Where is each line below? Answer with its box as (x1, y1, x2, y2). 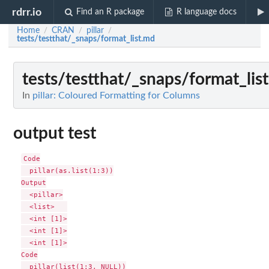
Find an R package (76, 8, 145, 16)
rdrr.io (12, 7, 42, 17)
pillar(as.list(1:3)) (20, 166, 113, 175)
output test (13, 125, 96, 142)
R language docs (176, 8, 237, 16)
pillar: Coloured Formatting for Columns (32, 91, 200, 100)
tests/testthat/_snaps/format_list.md (17, 35, 155, 43)
